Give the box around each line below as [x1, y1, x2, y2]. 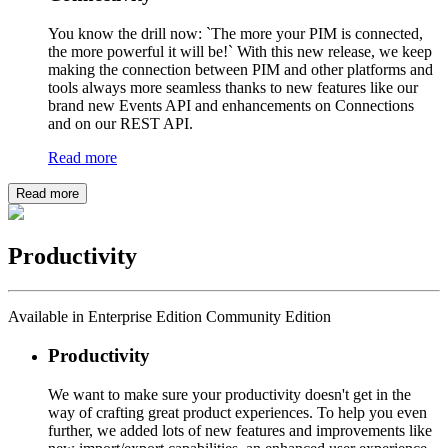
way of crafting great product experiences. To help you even [48, 403, 427, 421]
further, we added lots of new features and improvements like [48, 421, 432, 439]
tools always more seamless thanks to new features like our [48, 78, 418, 96]
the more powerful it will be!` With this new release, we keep [48, 42, 432, 60]
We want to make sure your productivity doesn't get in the [48, 385, 411, 403]
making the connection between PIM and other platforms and [48, 60, 433, 78]
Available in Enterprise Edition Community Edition [8, 308, 331, 326]
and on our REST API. [48, 114, 193, 132]
